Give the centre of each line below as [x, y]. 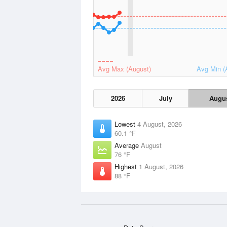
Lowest [126, 124]
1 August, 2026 [161, 166]
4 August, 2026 [160, 124]
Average [128, 145]
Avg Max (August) [124, 69]
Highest [127, 166]
